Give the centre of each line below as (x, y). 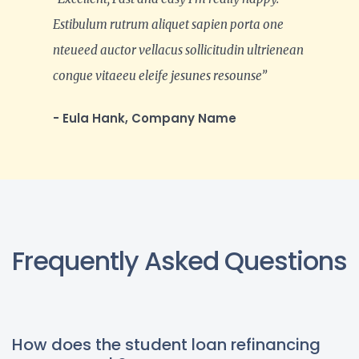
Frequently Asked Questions (179, 261)
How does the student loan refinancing (166, 345)
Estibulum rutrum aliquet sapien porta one (168, 25)
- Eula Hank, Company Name (145, 119)
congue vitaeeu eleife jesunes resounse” (160, 76)
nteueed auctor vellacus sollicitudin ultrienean (178, 50)
